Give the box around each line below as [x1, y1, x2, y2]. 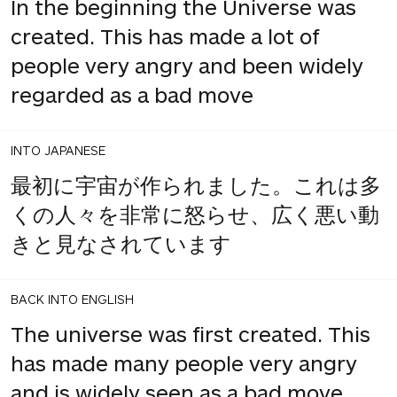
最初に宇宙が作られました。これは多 [11, 171, 381, 198]
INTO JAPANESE [11, 142, 105, 158]
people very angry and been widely [11, 51, 363, 78]
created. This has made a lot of [11, 22, 320, 49]
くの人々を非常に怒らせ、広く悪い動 [11, 200, 379, 227]
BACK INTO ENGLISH [11, 291, 134, 307]
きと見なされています [11, 230, 231, 256]
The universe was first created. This [11, 320, 370, 346]
